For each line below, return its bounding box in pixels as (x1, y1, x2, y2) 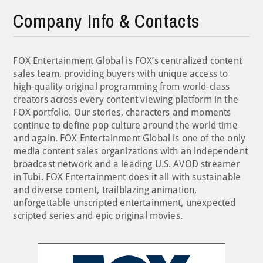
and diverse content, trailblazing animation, (13, 184, 197, 195)
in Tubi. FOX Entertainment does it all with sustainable (13, 171, 241, 183)
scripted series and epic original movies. (13, 210, 183, 221)
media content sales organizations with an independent (13, 145, 248, 157)
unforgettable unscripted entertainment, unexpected (13, 197, 236, 208)
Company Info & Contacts (13, 8, 200, 33)
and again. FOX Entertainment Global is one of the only (13, 132, 246, 144)
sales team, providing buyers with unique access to (13, 68, 228, 79)
